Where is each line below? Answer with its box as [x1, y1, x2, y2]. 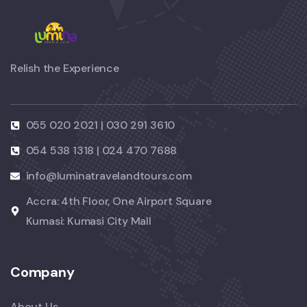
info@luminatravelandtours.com [25, 169, 192, 184]
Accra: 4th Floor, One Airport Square [25, 194, 212, 209]
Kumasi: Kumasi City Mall [25, 214, 151, 229]
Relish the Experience [10, 61, 119, 76]
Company [10, 263, 75, 282]
